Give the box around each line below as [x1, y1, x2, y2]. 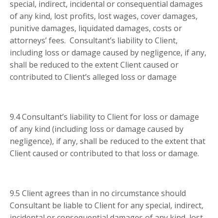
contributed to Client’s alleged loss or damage [10, 72, 177, 83]
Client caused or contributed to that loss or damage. [10, 148, 199, 159]
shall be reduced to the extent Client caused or [10, 59, 179, 71]
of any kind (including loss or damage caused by [10, 124, 183, 135]
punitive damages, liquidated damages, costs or [10, 23, 182, 34]
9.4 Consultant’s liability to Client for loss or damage [10, 111, 199, 123]
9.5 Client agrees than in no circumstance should [10, 188, 186, 199]
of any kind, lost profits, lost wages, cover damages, [10, 11, 198, 22]
